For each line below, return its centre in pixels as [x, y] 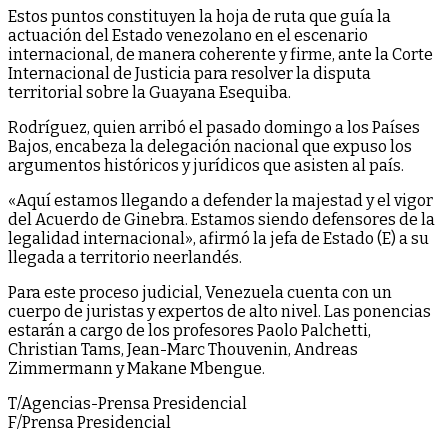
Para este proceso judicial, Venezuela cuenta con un [200, 292]
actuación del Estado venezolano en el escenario [188, 35]
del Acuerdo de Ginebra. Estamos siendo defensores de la [221, 219]
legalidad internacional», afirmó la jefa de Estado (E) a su [218, 238]
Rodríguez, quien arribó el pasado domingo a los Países [214, 127]
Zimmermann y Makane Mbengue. [136, 368]
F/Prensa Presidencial [89, 422]
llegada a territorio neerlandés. [125, 257]
